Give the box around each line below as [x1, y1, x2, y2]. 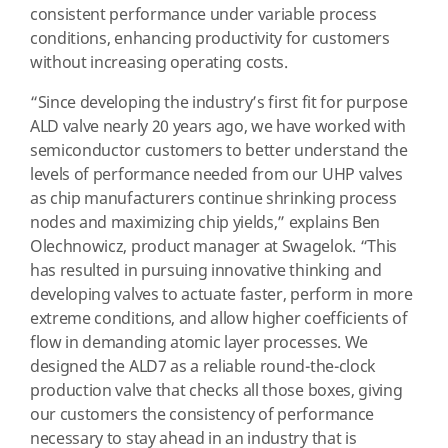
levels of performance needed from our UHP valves [30, 163, 403, 188]
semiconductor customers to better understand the [30, 139, 408, 164]
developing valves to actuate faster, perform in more [30, 283, 413, 308]
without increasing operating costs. [30, 51, 288, 76]
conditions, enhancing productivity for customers [30, 27, 390, 52]
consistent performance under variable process [30, 3, 377, 28]
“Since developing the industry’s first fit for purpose [30, 91, 408, 116]
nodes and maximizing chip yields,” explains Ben [30, 211, 380, 236]
